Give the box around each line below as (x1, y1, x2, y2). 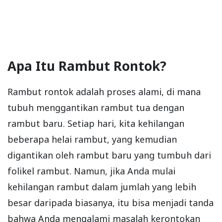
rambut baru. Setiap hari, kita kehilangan (7, 117, 184, 129)
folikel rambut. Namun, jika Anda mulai (7, 165, 175, 177)
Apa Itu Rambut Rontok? (7, 57, 166, 75)
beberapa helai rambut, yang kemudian (7, 133, 177, 145)
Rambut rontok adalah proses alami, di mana (7, 86, 201, 98)
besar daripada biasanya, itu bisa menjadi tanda (7, 197, 214, 209)
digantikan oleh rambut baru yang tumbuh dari (7, 149, 211, 161)
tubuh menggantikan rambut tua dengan (7, 102, 184, 113)
